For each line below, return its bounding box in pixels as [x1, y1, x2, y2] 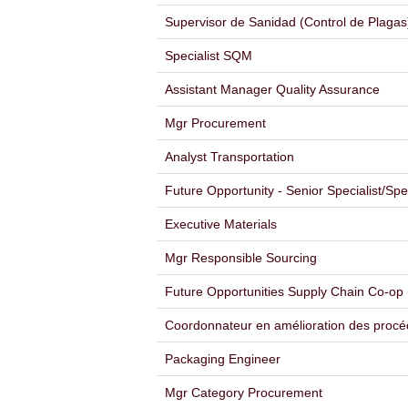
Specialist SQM [165, 48, 252, 63]
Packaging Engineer [165, 352, 280, 366]
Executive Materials [165, 217, 277, 231]
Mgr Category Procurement [165, 385, 322, 400]
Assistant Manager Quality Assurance [165, 82, 380, 97]
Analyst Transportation [165, 149, 294, 164]
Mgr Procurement [165, 116, 266, 130]
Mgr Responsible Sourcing [165, 250, 317, 265]
